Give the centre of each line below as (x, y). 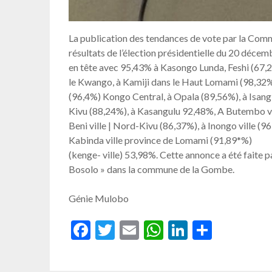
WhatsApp (209, 229)
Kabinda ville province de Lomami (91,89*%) (161, 140)
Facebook (131, 229)
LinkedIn (224, 229)
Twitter (147, 229)
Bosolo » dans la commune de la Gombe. (152, 169)
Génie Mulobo (99, 198)
